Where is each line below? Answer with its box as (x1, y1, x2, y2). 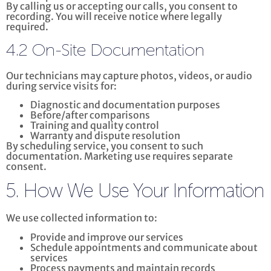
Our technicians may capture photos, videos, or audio (6, 69, 252, 82)
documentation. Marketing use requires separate (6, 149, 233, 162)
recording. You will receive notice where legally (6, 10, 222, 23)
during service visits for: (6, 79, 117, 92)
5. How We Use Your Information (6, 182, 264, 202)
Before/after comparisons (30, 108, 150, 121)
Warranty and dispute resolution (30, 129, 180, 142)
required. (6, 21, 48, 33)
